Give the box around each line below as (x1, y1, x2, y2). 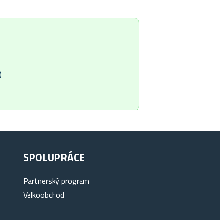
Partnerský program (23, 175, 90, 187)
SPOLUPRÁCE (23, 149, 85, 165)
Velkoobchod (23, 189, 65, 201)
